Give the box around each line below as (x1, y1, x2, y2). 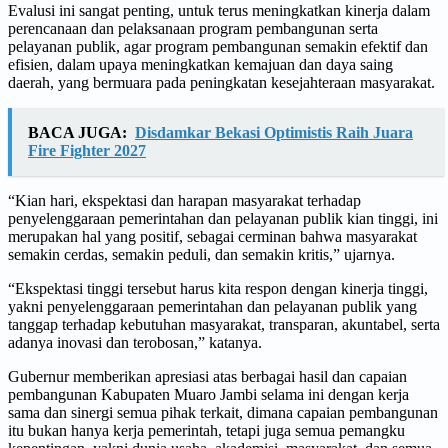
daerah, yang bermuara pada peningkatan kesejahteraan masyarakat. (8, 73, 435, 91)
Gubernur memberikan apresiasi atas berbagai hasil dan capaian (8, 367, 407, 385)
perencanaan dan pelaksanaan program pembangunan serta (8, 19, 378, 37)
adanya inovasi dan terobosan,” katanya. (8, 333, 262, 351)
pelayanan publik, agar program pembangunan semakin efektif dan (8, 37, 428, 55)
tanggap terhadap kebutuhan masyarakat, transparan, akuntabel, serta (8, 315, 440, 333)
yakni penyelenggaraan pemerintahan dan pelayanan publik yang (8, 297, 417, 315)
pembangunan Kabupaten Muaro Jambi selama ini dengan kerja (8, 385, 409, 403)
